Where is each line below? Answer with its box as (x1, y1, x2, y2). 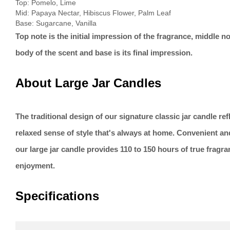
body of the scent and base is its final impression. (15, 48, 193, 57)
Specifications (15, 189, 99, 203)
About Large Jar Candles (15, 76, 161, 90)
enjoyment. (15, 161, 55, 170)
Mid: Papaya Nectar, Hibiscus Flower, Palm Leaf (15, 9, 171, 17)
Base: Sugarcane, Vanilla (15, 19, 97, 28)
